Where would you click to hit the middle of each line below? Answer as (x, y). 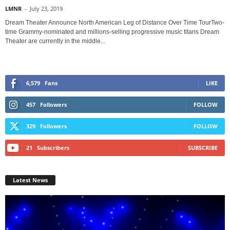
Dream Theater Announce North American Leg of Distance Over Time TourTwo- (115, 22)
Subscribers (53, 147)
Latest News (30, 180)
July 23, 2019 (46, 8)
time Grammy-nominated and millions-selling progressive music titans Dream (112, 32)
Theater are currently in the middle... (55, 41)
